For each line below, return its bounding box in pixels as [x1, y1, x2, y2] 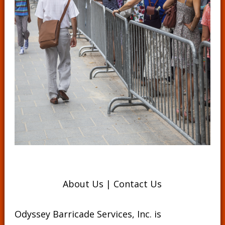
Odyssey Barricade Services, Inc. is [14, 208, 161, 220]
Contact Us [114, 178, 162, 190]
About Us [63, 178, 104, 190]
